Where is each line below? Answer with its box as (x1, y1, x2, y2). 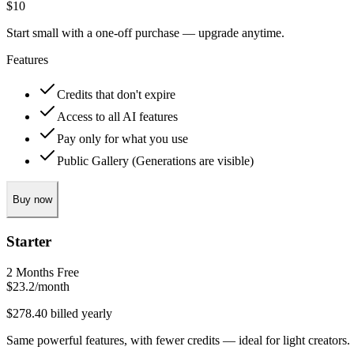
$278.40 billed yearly (6, 306, 112, 320)
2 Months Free (6, 265, 79, 279)
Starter (6, 232, 51, 250)
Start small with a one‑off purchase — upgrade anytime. (6, 25, 284, 40)
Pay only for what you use (57, 131, 188, 145)
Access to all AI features (57, 109, 178, 123)
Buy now (13, 193, 52, 205)
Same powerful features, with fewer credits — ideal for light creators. (6, 333, 350, 347)
